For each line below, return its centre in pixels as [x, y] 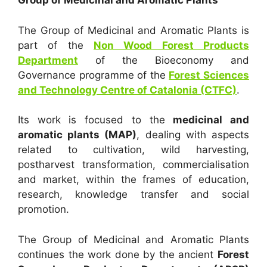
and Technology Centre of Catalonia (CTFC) [127, 90]
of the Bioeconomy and [164, 60]
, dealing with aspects [193, 135]
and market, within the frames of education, [133, 179]
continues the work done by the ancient [118, 254]
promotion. [44, 209]
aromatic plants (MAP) [77, 135]
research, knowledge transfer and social [133, 194]
